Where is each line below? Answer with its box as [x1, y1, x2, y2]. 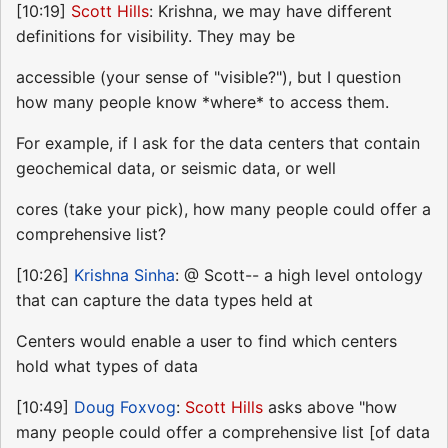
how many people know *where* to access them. [16, 92, 389, 113]
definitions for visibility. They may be [16, 26, 295, 47]
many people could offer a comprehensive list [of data [16, 422, 430, 443]
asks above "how [263, 397, 397, 418]
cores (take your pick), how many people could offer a [16, 199, 431, 220]
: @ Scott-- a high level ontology [175, 265, 423, 286]
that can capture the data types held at [16, 290, 313, 311]
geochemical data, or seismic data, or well [16, 158, 336, 179]
